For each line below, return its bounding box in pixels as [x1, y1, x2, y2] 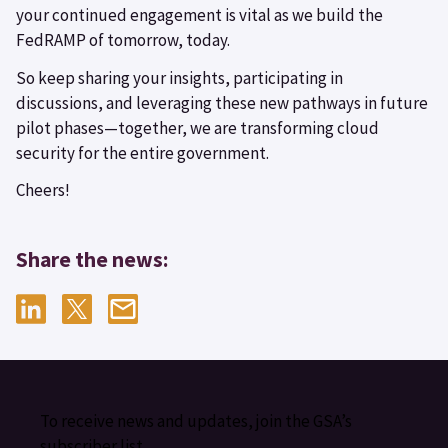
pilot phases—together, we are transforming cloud [16, 116, 379, 139]
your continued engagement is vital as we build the [16, 3, 383, 26]
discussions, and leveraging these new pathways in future [16, 91, 428, 114]
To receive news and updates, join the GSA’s [40, 410, 352, 433]
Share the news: [16, 246, 169, 274]
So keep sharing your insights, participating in [16, 66, 343, 89]
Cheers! [16, 179, 70, 202]
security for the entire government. [16, 141, 269, 164]
